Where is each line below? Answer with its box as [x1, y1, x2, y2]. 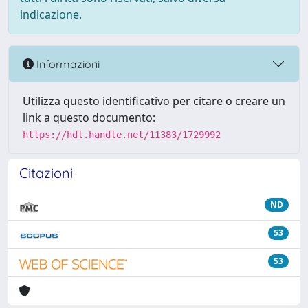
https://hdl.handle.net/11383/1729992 [23, 129, 221, 140]
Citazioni [19, 164, 73, 181]
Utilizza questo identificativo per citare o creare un [23, 93, 285, 109]
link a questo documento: [23, 110, 155, 125]
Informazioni [34, 56, 100, 71]
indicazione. [20, 7, 82, 22]
